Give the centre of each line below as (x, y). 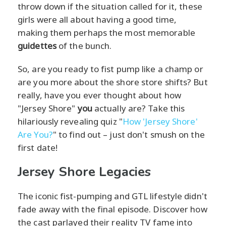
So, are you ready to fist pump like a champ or (110, 69)
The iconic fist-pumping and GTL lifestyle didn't (112, 196)
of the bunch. (84, 45)
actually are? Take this (138, 108)
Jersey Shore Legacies (84, 172)
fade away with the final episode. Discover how (112, 209)
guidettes (37, 45)
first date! (38, 147)
